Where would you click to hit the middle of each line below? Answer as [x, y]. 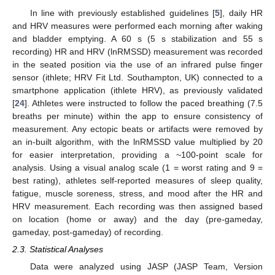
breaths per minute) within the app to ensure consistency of [137, 116]
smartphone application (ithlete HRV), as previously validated [137, 91]
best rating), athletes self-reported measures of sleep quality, [137, 181]
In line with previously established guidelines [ [122, 13]
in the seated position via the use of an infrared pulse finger [137, 65]
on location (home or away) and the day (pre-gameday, [137, 219]
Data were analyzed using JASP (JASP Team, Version [146, 267]
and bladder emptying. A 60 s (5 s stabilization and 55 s [137, 39]
